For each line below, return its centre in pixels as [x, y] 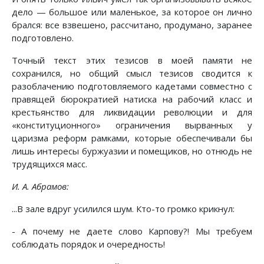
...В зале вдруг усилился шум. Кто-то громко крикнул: [123, 209]
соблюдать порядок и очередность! [88, 244]
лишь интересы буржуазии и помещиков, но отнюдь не [132, 151]
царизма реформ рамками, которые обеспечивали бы [132, 138]
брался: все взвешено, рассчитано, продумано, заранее [132, 25]
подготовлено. [43, 38]
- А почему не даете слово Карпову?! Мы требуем [132, 231]
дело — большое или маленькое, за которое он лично [132, 12]
